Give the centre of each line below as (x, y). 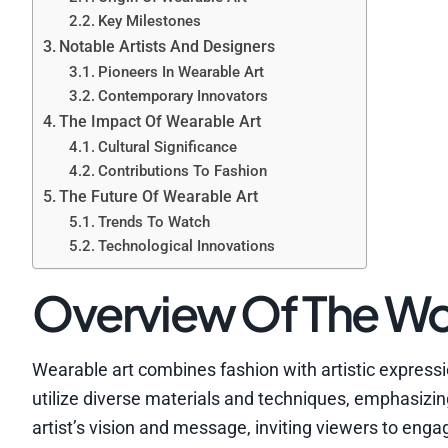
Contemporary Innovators (182, 95)
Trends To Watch (153, 221)
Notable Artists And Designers (167, 46)
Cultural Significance (167, 146)
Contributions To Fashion (182, 170)
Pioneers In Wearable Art (180, 71)
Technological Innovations (186, 245)
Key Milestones (149, 20)
